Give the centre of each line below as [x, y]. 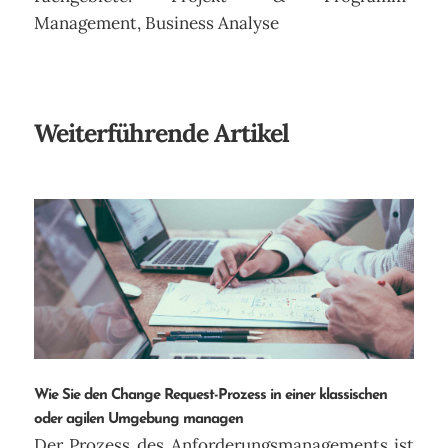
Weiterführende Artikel [161, 132]
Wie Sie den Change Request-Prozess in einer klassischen [210, 396]
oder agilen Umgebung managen [138, 420]
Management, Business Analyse [156, 23]
